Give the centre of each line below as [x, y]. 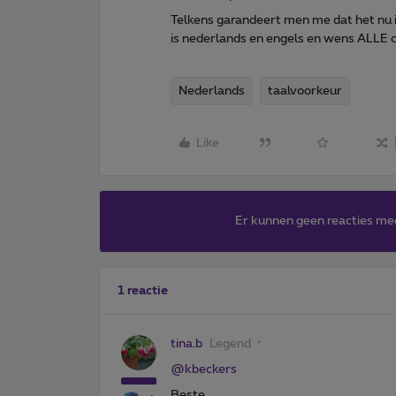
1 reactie [143, 290]
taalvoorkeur [305, 91]
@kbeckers [204, 369]
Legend [230, 343]
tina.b [187, 343]
